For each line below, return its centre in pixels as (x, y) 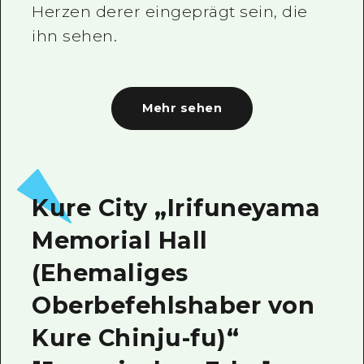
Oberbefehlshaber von (173, 305)
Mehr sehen (182, 108)
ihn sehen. (75, 36)
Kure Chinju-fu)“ (136, 338)
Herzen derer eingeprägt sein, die (170, 11)
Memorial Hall (120, 240)
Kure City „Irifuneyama (176, 208)
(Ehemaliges (110, 273)
